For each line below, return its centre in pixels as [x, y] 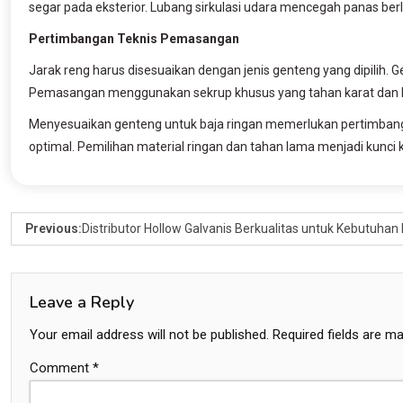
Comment [61, 367]
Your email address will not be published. [149, 334]
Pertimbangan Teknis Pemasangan [134, 38]
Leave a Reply [82, 302]
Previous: [54, 228]
